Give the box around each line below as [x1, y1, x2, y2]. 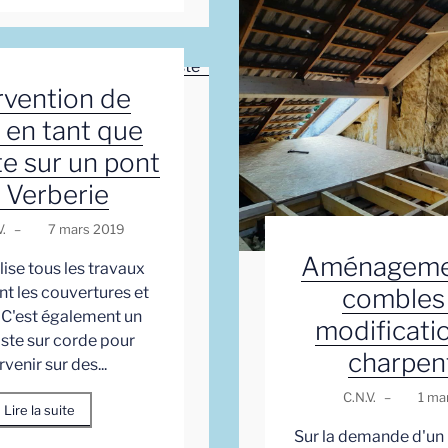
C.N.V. [342, 388, 376, 405]
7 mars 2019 [47, 220, 125, 237]
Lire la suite [3, 401, 75, 418]
